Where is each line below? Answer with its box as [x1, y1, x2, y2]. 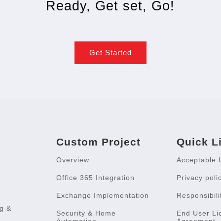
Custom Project [56, 136, 141, 147]
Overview [56, 155, 90, 164]
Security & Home [56, 209, 116, 217]
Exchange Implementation [56, 191, 149, 199]
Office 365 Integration [56, 173, 135, 182]
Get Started [89, 48, 132, 57]
